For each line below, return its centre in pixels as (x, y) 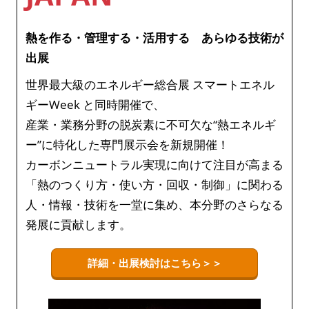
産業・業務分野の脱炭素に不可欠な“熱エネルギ (151, 124)
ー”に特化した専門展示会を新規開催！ (127, 144)
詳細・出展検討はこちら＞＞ (154, 262)
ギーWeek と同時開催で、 (95, 104)
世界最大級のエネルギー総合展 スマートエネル (150, 84)
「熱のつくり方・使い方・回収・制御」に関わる (154, 184)
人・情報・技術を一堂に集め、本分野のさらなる (154, 204)
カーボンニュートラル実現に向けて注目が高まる (154, 164)
